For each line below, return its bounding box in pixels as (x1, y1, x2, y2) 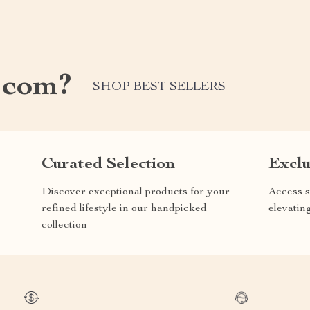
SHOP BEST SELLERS (93, 81, 226, 94)
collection (42, 219, 87, 231)
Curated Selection (42, 156, 175, 173)
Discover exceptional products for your (42, 186, 230, 198)
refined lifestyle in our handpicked (42, 203, 207, 215)
